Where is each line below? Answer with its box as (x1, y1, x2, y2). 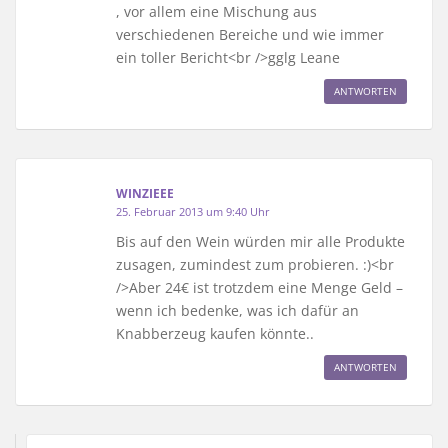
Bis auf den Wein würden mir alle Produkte (116, 231, 405, 251)
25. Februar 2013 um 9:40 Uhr (116, 203, 270, 219)
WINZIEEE (116, 184, 174, 202)
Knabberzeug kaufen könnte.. (116, 323, 314, 343)
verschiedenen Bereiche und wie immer (116, 24, 384, 44)
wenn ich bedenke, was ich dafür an (116, 300, 359, 320)
